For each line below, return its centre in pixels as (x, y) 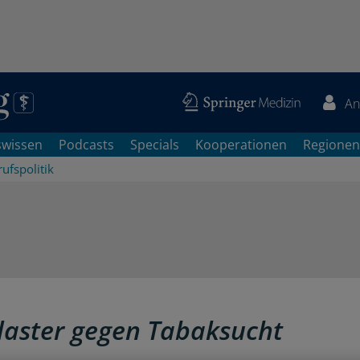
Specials (155, 145)
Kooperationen (241, 145)
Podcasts (86, 145)
